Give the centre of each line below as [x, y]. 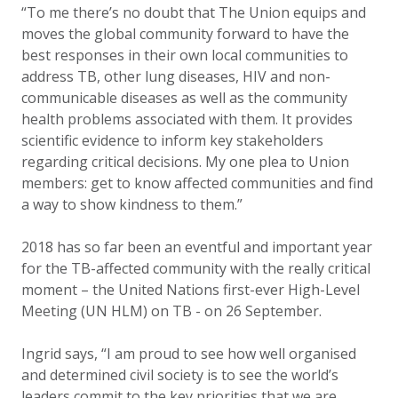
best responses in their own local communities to [185, 55]
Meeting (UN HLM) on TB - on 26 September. [171, 311]
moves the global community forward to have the [185, 34]
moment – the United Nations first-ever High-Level [191, 290]
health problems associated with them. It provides [187, 119]
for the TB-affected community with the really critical [196, 268]
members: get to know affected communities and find [197, 183]
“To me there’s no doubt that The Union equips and [194, 12]
